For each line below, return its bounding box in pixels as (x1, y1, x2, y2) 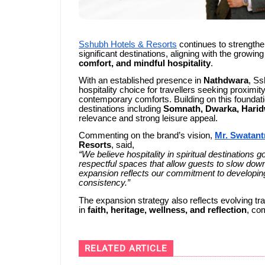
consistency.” (79, 178, 130, 188)
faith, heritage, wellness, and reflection (88, 205, 247, 215)
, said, (111, 140, 134, 150)
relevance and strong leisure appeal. (79, 114, 218, 124)
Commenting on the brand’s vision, (79, 131, 215, 141)
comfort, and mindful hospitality (79, 58, 211, 68)
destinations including (79, 104, 163, 114)
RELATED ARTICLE (85, 243, 167, 254)
